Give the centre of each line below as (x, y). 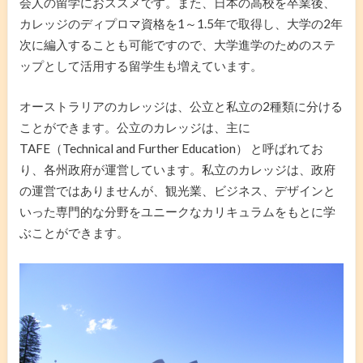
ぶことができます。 (74, 233)
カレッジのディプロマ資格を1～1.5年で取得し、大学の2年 (181, 23)
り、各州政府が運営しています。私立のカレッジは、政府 (177, 170)
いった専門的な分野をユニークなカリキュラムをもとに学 (177, 212)
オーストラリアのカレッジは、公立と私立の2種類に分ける (181, 107)
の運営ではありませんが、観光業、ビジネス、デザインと (177, 191)
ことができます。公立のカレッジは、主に (135, 128)
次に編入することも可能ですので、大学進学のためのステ (177, 44)
